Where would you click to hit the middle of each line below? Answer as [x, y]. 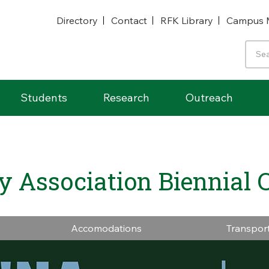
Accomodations [106, 228]
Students [44, 98]
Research [126, 98]
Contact [129, 20]
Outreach [209, 98]
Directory [77, 20]
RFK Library [187, 20]
